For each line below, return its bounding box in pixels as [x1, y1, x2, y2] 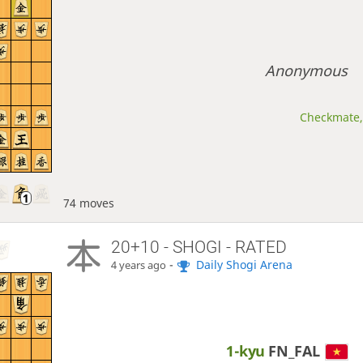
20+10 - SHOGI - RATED [111, 237, 288, 257]
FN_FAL [268, 341, 321, 361]
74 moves [62, 194, 114, 211]
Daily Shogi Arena [196, 256, 293, 272]
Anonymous [265, 61, 348, 81]
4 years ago [111, 258, 167, 272]
